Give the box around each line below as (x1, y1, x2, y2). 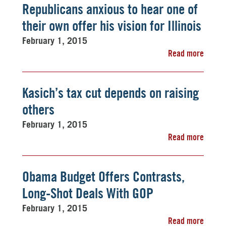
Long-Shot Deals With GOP (22, 185, 153, 202)
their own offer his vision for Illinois (22, 17, 201, 34)
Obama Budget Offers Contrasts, (22, 168, 185, 185)
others (22, 101, 54, 118)
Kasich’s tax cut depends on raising (22, 84, 199, 101)
